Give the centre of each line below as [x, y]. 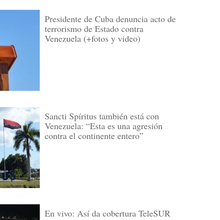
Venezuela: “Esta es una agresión [104, 126]
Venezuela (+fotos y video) [93, 38]
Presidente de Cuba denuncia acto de [110, 19]
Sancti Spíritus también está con [102, 116]
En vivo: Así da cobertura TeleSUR [108, 213]
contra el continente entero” [94, 136]
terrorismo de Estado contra [94, 28]
